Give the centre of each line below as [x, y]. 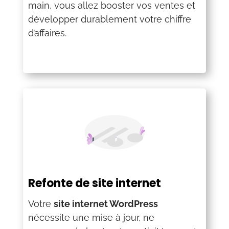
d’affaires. [47, 33]
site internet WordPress [106, 204]
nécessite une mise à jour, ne [91, 218]
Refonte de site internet [94, 184]
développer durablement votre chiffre [109, 19]
